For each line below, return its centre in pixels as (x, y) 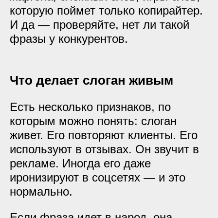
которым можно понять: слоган (93, 121)
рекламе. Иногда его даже (80, 163)
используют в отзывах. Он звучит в (104, 149)
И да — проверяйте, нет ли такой (100, 25)
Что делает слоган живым (91, 80)
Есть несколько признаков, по (90, 107)
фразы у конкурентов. (69, 39)
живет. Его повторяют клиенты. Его (104, 135)
